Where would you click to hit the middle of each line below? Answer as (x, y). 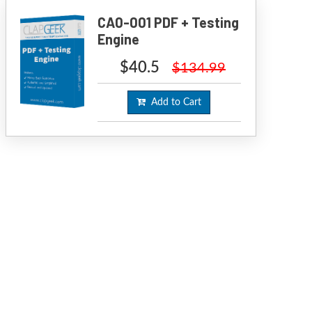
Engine (119, 39)
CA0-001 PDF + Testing (169, 22)
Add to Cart (174, 102)
